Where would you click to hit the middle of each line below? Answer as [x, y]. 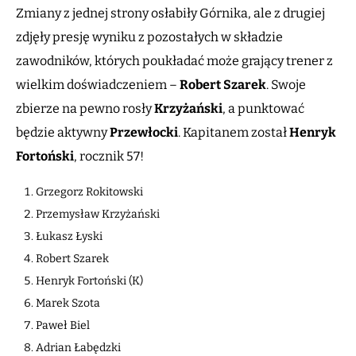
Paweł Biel [63, 326]
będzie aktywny [63, 133]
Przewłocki [144, 133]
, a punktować [263, 109]
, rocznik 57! [109, 157]
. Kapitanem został [234, 133]
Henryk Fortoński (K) [89, 281]
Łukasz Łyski [69, 237]
